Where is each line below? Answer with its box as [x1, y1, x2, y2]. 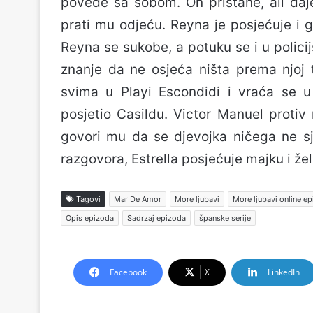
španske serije [199, 213, 251, 223]
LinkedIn [268, 266, 300, 278]
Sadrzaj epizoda [127, 213, 186, 223]
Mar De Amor [114, 194, 161, 204]
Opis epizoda [66, 213, 114, 223]
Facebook [110, 266, 147, 278]
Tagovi [74, 194, 101, 204]
